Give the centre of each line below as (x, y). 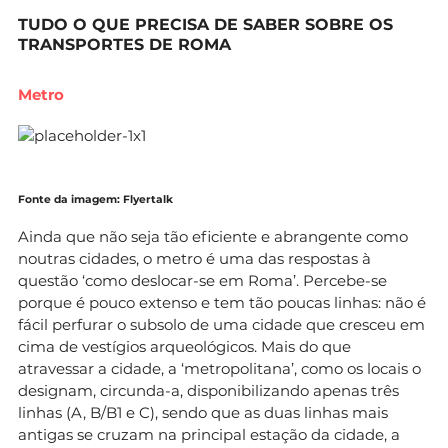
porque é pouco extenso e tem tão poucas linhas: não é (222, 302)
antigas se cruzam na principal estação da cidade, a (209, 434)
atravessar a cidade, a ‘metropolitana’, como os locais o (219, 368)
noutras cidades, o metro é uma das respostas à (194, 258)
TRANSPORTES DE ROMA (124, 44)
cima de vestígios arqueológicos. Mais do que (184, 346)
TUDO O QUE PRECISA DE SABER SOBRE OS (205, 24)
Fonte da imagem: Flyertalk (95, 199)
